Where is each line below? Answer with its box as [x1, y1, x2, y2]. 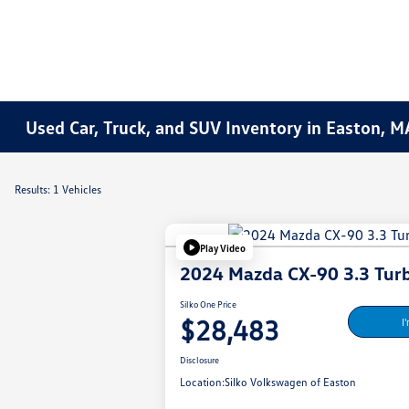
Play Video [200, 241, 246, 254]
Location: [180, 375, 225, 390]
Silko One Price [180, 299, 237, 310]
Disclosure [180, 354, 220, 366]
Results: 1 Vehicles [15, 183, 101, 196]
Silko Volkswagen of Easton [225, 375, 357, 390]
